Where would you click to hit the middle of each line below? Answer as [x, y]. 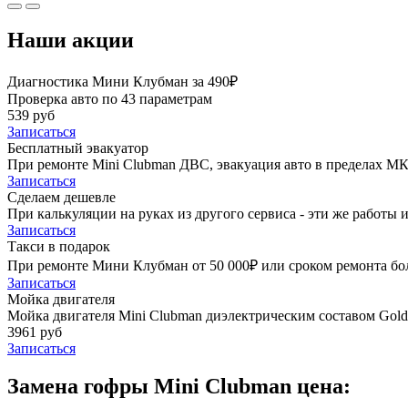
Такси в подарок [59, 246]
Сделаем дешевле [61, 197]
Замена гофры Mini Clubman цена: [179, 387]
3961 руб [35, 331]
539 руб [31, 115]
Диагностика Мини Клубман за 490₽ [122, 81]
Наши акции [71, 40]
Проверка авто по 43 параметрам [110, 98]
